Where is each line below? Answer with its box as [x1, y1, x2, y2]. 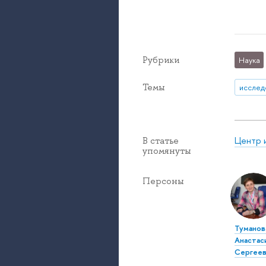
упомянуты [142, 145, 191, 157]
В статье [142, 135, 179, 147]
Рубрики [142, 53, 179, 66]
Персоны [142, 175, 184, 188]
